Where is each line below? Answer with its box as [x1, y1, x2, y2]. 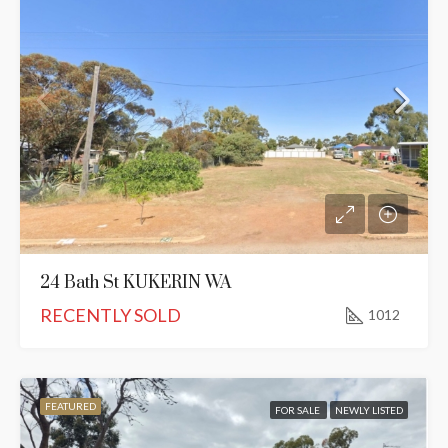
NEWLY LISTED [335, 403, 403, 416]
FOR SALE [275, 403, 322, 416]
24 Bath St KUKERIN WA [40, 271, 232, 294]
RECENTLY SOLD [40, 303, 181, 326]
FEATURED [45, 399, 96, 412]
